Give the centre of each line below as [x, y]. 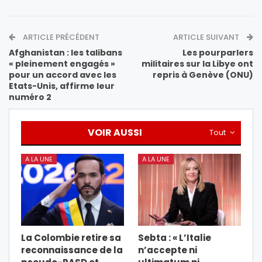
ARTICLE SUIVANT [207, 37]
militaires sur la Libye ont [197, 64]
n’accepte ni [168, 250]
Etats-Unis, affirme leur [62, 86]
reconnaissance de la [72, 250]
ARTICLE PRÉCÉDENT [60, 37]
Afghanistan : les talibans [65, 53]
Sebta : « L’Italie [175, 238]
